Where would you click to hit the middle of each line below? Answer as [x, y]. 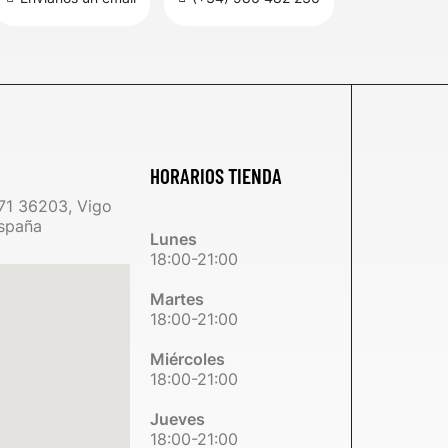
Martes [177, 299]
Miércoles [188, 359]
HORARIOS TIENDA [216, 175]
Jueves [178, 419]
